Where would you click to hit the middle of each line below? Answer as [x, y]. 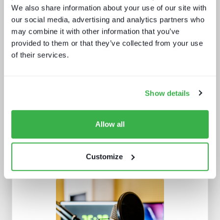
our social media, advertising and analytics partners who [108, 20]
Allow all [110, 124]
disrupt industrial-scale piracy [99, 58]
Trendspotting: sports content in [104, 157]
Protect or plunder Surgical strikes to [110, 49]
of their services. [40, 55]
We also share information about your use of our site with [109, 8]
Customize [105, 156]
